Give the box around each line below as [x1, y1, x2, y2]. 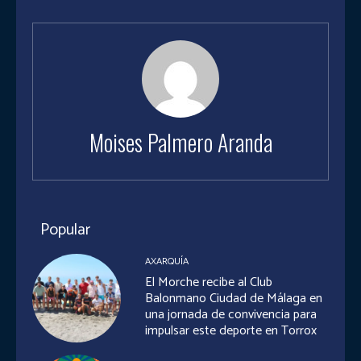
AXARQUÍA [145, 254, 189, 270]
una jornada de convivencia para [145, 304, 317, 326]
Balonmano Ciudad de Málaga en [145, 288, 323, 310]
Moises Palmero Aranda [89, 126, 272, 159]
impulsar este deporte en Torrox [145, 320, 317, 342]
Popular [40, 217, 90, 243]
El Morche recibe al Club [145, 272, 273, 294]
